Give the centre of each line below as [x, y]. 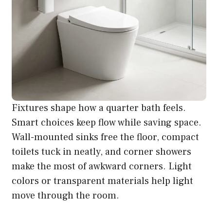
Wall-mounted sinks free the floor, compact [105, 137]
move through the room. [65, 195]
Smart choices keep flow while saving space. [107, 122]
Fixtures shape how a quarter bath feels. [99, 108]
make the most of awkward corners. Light [102, 166]
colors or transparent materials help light [102, 181]
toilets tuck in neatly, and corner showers [101, 152]
